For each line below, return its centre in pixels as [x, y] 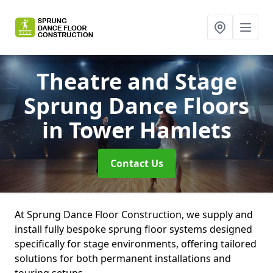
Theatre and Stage [136, 81]
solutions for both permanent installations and [123, 258]
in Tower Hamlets [136, 130]
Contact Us [136, 163]
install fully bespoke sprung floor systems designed [133, 229]
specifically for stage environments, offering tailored [136, 244]
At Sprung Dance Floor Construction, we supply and [134, 214]
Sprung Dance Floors [136, 106]
